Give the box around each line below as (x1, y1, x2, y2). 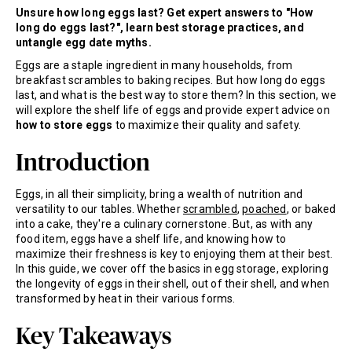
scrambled (183, 203, 237, 216)
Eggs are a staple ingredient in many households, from (16, 59, 293, 72)
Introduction (16, 152, 150, 176)
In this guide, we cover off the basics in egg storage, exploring (16, 262, 328, 276)
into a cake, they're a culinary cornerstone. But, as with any (16, 218, 313, 231)
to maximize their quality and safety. (112, 119, 302, 132)
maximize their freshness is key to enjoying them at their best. (16, 247, 333, 261)
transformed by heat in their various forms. (16, 292, 236, 306)
